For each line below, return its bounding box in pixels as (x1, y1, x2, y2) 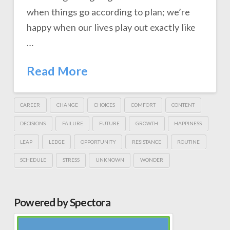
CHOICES (93, 102, 115, 108)
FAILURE (62, 120, 83, 126)
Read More (26, 63, 88, 78)
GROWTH (136, 120, 159, 126)
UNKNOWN (95, 157, 124, 163)
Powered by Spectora (13, 196, 110, 209)
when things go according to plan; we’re (26, 6, 190, 17)
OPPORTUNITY (80, 138, 116, 145)
